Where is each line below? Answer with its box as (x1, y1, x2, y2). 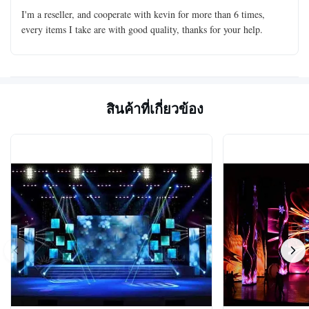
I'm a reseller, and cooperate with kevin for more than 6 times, (21, 8, 265, 21)
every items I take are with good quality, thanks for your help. (21, 23, 263, 37)
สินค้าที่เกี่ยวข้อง (106, 99, 203, 119)
